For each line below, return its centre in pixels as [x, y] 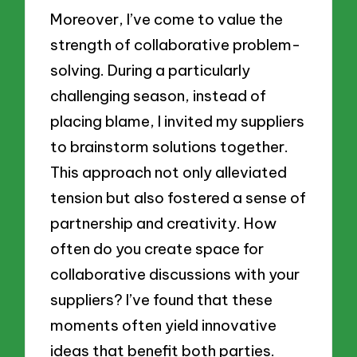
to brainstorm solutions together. [170, 146]
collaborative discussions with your [175, 274]
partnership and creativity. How [164, 223]
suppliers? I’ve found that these [162, 299]
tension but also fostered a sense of [178, 197]
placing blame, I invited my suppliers [178, 121]
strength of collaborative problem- [176, 44]
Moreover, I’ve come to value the [167, 19]
